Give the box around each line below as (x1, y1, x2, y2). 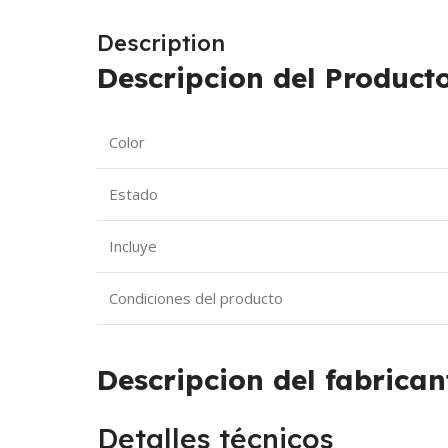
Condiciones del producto (109, 287, 284, 308)
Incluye (109, 235, 158, 256)
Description (97, 28, 226, 57)
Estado (109, 183, 159, 204)
